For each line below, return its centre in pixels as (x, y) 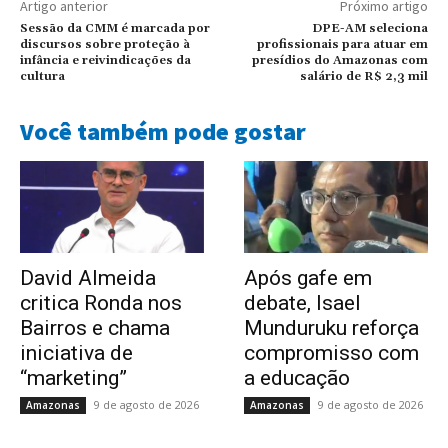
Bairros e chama (95, 328)
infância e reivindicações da (105, 61)
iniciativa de (76, 353)
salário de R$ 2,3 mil (363, 77)
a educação (297, 378)
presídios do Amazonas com (339, 61)
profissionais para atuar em (342, 45)
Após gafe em (308, 278)
